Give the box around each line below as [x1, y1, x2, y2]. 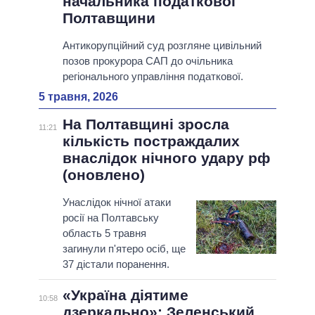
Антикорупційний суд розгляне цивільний [62, 39, 262, 52]
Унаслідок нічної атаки [62, 196, 171, 209]
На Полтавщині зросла [62, 116, 229, 133]
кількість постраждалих [62, 133, 240, 150]
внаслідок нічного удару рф [62, 150, 270, 167]
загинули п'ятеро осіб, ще [62, 243, 186, 255]
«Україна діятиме [62, 287, 188, 304]
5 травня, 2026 [39, 91, 118, 103]
